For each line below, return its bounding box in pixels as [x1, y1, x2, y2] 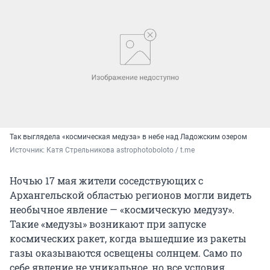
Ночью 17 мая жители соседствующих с [10, 174, 203, 187]
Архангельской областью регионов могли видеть [10, 188, 251, 201]
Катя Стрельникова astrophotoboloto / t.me [46, 145, 195, 154]
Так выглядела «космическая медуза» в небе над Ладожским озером [10, 132, 247, 141]
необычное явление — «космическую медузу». [10, 202, 234, 216]
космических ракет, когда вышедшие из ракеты [10, 231, 246, 245]
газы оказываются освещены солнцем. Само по [10, 246, 242, 259]
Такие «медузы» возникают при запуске [10, 217, 206, 230]
